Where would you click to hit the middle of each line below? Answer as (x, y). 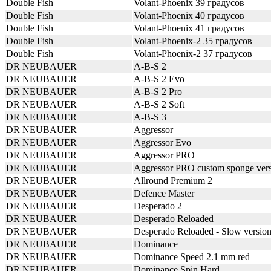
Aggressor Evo (162, 142)
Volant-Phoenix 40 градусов (189, 15)
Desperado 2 (158, 206)
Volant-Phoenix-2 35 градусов (193, 41)
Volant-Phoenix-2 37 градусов (193, 54)
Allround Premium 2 (173, 181)
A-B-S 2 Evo (159, 79)
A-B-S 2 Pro (158, 92)
